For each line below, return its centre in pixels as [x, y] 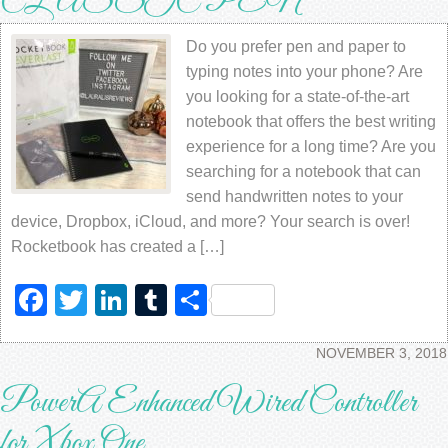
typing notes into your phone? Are [304, 71]
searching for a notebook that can [303, 171]
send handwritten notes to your [294, 196]
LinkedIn [188, 300]
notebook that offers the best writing [311, 121]
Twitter [134, 300]
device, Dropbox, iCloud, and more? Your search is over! [210, 221]
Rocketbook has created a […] [117, 246]
